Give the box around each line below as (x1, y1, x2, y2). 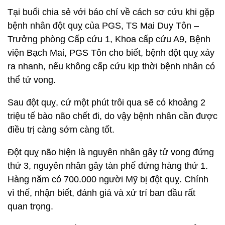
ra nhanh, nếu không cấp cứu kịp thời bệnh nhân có (8, 61, 215, 71)
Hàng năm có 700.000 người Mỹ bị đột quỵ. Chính (8, 174, 208, 184)
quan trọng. (8, 201, 53, 211)
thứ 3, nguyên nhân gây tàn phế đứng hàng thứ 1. (8, 161, 208, 171)
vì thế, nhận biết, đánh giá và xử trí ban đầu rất (8, 188, 195, 198)
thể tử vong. (8, 75, 56, 85)
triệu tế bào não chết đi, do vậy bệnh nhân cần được (8, 111, 217, 121)
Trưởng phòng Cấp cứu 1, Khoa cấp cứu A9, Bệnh (8, 34, 210, 44)
